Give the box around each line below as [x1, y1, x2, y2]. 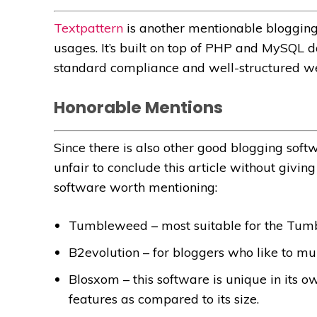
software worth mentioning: [54, 178, 217, 195]
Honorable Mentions [54, 96, 223, 119]
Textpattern [54, 19, 123, 36]
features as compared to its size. [69, 290, 259, 307]
